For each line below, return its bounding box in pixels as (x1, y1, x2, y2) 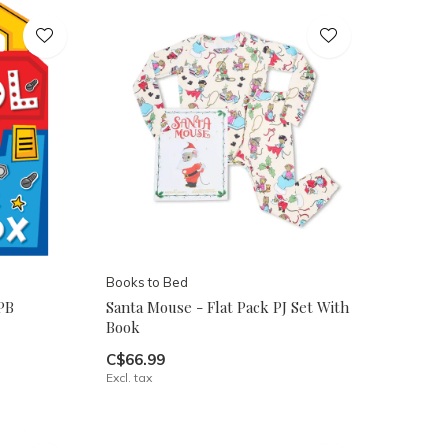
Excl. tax (105, 369, 152, 385)
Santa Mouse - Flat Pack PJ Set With (105, 296, 349, 317)
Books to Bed (105, 273, 188, 290)
